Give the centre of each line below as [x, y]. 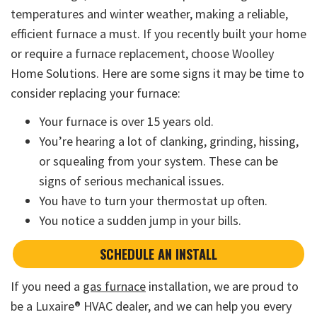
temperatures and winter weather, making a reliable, [149, 14]
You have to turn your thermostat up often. [153, 201]
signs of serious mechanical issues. [132, 181]
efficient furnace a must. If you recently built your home [158, 34]
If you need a [47, 287]
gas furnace [114, 287]
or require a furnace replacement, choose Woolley [142, 54]
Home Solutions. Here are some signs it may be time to [157, 74]
